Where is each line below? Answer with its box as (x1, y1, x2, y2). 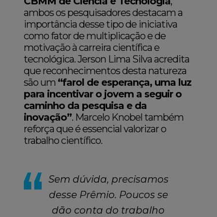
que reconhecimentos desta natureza (24, 64, 187, 77)
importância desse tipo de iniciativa (24, 18, 178, 30)
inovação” (24, 111, 72, 123)
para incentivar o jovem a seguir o (24, 88, 182, 100)
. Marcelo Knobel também (72, 111, 184, 123)
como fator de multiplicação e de (24, 30, 166, 42)
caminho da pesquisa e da (24, 99, 147, 111)
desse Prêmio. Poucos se (48, 188, 168, 201)
